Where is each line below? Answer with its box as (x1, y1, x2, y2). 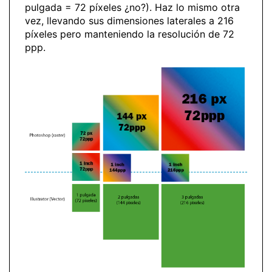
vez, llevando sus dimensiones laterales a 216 (25, 15, 234, 27)
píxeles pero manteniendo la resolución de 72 (25, 28, 234, 40)
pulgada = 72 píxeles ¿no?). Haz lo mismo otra (25, 1, 240, 13)
